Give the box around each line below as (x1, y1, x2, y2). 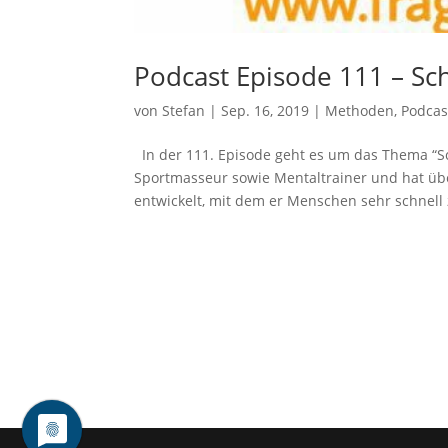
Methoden (325, 100, 395, 120)
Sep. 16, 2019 (221, 100, 310, 120)
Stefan (162, 100, 206, 120)
